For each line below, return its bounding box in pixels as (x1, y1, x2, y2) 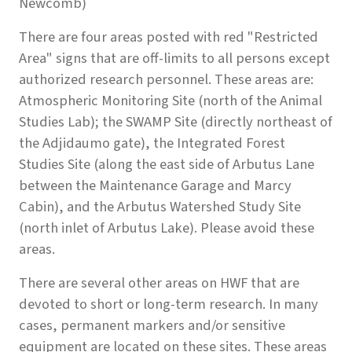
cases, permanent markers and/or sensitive (19, 315, 285, 336)
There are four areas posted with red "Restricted (19, 27, 318, 48)
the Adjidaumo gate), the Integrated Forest (19, 133, 285, 154)
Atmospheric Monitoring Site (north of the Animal (19, 90, 322, 112)
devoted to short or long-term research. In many (19, 294, 318, 315)
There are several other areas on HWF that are (19, 273, 299, 294)
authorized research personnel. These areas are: (19, 69, 313, 90)
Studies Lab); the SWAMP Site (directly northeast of (19, 112, 332, 133)
